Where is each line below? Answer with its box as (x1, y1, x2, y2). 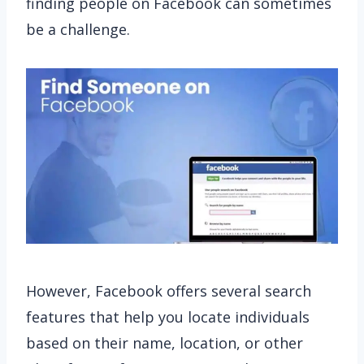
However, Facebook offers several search (26, 281, 311, 301)
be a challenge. (26, 19, 134, 39)
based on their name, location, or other (26, 333, 303, 353)
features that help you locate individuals (26, 307, 310, 327)
